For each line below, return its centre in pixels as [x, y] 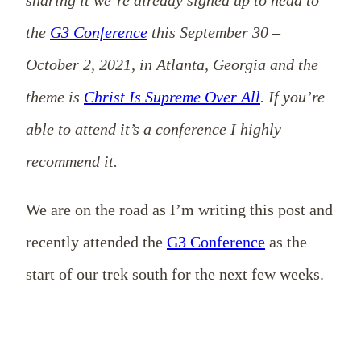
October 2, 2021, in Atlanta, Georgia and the [172, 64]
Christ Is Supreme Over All [172, 96]
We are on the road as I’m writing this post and [179, 209]
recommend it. [74, 161]
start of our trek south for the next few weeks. [175, 274]
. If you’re [293, 96]
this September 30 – [214, 32]
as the [286, 241]
